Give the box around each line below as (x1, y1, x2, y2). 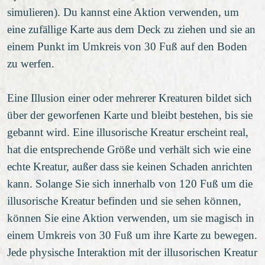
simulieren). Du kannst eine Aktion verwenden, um (7, 5, 239, 18)
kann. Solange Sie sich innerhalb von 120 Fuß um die (7, 177, 253, 190)
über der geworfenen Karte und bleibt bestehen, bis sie (7, 108, 253, 121)
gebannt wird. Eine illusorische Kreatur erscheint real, (7, 125, 248, 138)
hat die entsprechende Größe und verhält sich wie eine (7, 143, 251, 156)
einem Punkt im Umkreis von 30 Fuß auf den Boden (7, 40, 247, 53)
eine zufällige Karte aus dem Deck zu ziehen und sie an (7, 22, 256, 35)
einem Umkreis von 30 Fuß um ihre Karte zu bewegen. (7, 228, 257, 241)
